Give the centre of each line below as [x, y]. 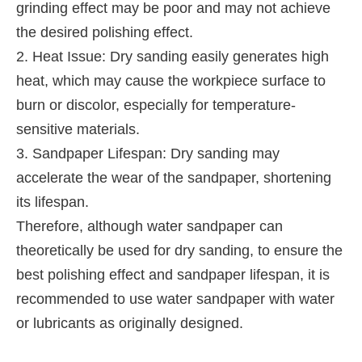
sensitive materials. [78, 129]
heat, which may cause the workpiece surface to [171, 80]
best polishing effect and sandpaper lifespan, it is [173, 274]
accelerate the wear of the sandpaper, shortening [174, 177]
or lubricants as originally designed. [130, 323]
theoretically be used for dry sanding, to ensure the [179, 250]
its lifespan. [53, 202]
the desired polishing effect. [105, 32]
